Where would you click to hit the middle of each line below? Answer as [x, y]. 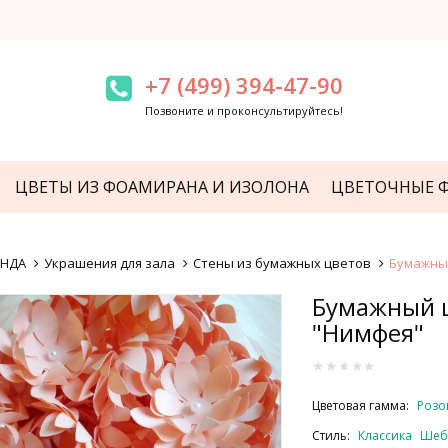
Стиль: [333, 435]
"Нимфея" [368, 332]
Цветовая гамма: [362, 405]
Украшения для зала [109, 263]
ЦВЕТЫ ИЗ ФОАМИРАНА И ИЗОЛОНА [162, 187]
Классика [385, 435]
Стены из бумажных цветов [281, 263]
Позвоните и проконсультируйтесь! [243, 110]
